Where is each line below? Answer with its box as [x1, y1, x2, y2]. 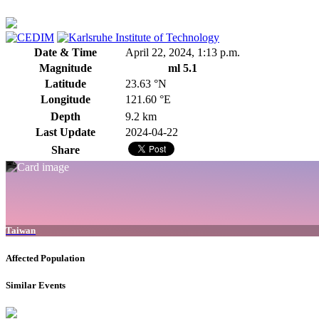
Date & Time [33, 46, 97, 59]
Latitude [44, 78, 86, 90]
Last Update [35, 126, 95, 139]
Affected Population [6, 252, 85, 263]
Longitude [40, 93, 90, 106]
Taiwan [6, 225, 36, 236]
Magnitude [38, 62, 92, 75]
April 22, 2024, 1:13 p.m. [125, 46, 240, 59]
